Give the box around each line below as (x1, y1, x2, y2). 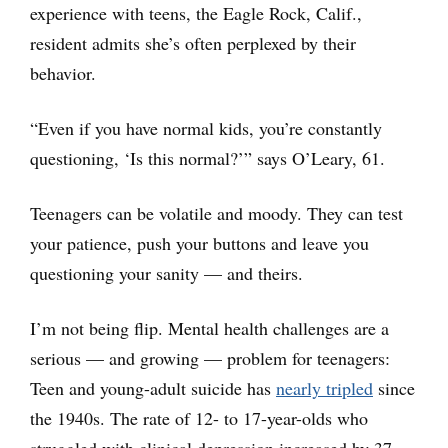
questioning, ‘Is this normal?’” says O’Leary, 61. (30, 145, 385, 170)
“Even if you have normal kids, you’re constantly (30, 115, 382, 140)
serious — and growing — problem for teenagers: (30, 345, 390, 370)
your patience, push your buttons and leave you (30, 230, 369, 255)
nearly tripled (276, 375, 373, 400)
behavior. (30, 60, 96, 85)
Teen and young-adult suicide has (30, 375, 276, 400)
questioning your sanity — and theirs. (30, 260, 303, 285)
